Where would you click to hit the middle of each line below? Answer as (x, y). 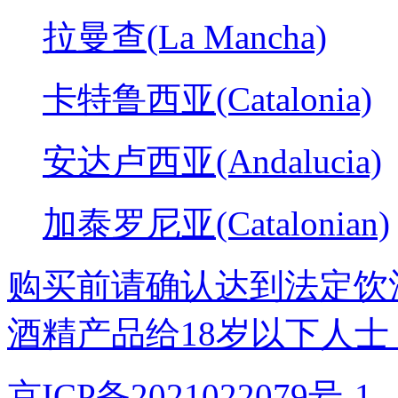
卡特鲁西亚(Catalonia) (207, 99)
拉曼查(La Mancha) (185, 37)
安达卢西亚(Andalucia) (212, 162)
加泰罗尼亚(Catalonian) (216, 224)
